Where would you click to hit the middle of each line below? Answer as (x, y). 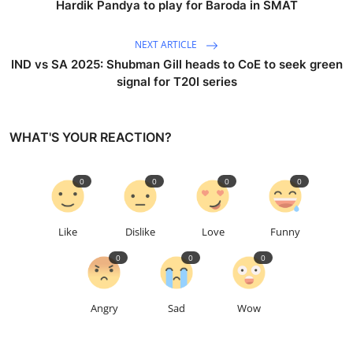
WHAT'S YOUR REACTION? (91, 137)
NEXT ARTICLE (167, 44)
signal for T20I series (176, 81)
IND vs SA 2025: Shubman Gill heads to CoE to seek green (176, 64)
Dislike (140, 231)
